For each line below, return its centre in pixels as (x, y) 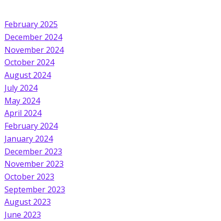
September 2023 (35, 189)
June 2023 (22, 214)
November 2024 (34, 50)
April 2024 (23, 113)
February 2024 (31, 126)
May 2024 (22, 100)
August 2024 (27, 75)
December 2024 (33, 37)
